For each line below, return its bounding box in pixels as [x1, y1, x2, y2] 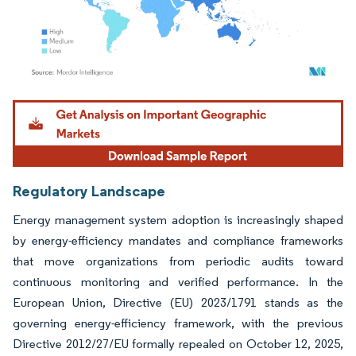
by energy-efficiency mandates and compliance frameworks [13, 233, 343, 249]
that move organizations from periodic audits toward [13, 253, 343, 269]
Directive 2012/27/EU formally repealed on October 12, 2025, [13, 336, 343, 352]
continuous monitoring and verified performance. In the [13, 274, 343, 290]
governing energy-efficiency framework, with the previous [13, 315, 343, 331]
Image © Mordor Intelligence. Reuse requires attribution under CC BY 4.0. [20, 95, 317, 108]
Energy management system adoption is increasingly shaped [13, 212, 343, 228]
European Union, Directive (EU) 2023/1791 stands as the [13, 295, 343, 311]
